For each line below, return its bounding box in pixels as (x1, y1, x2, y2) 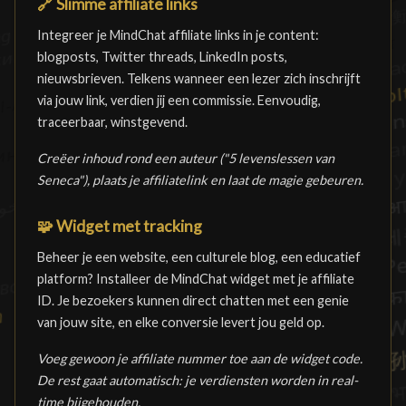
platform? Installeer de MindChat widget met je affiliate (37, 271, 354, 286)
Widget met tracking (53, 217, 202, 236)
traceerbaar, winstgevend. (37, 114, 188, 130)
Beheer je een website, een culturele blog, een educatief (37, 249, 361, 265)
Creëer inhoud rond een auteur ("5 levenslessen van (37, 150, 334, 166)
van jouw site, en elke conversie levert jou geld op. (37, 314, 324, 330)
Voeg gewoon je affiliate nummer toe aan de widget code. (37, 351, 362, 366)
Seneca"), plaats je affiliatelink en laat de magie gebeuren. (37, 172, 363, 188)
